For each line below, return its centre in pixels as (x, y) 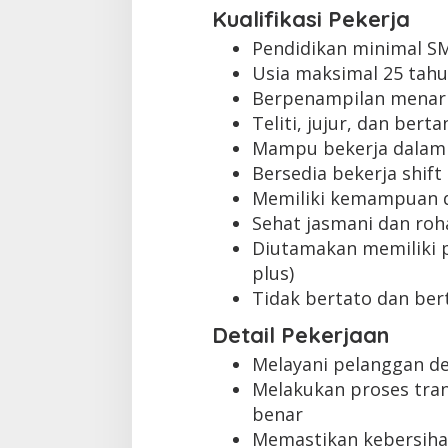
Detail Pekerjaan (300, 334)
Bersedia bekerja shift (346, 173)
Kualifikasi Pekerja (310, 19)
